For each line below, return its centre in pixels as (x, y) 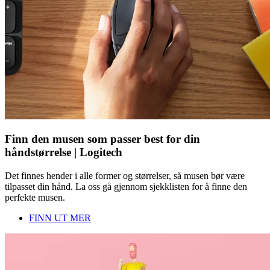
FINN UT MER (60, 218)
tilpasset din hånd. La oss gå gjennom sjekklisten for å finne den (126, 186)
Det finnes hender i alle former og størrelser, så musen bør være (125, 175)
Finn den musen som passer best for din (102, 139)
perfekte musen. (35, 197)
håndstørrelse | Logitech (64, 152)
